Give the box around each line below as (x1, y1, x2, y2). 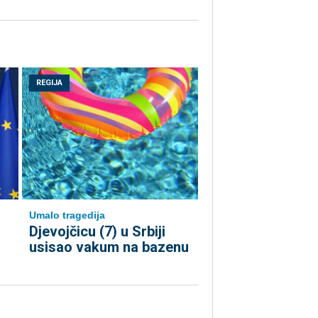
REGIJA (36, 78, 62, 88)
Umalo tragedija (29, 209, 105, 221)
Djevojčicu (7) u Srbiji (29, 223, 165, 240)
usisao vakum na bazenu (29, 238, 189, 256)
